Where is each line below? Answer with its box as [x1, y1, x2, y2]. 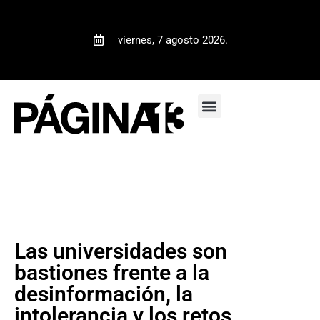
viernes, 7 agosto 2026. [117, 34, 228, 46]
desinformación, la [14, 281, 193, 306]
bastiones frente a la [14, 259, 209, 285]
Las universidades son [14, 238, 227, 264]
